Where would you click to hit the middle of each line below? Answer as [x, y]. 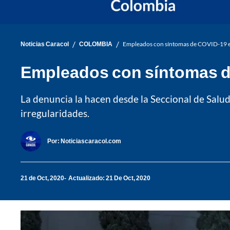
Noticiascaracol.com [91, 141]
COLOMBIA [96, 44]
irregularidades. [55, 113]
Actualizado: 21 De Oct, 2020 [109, 178]
